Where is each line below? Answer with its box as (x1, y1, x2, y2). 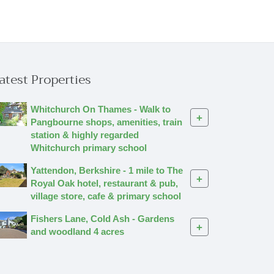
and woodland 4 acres (31, 226, 124, 237)
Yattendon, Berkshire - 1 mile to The (31, 165, 183, 176)
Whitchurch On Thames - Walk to (31, 104, 171, 115)
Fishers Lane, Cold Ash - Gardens (31, 213, 174, 224)
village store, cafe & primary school (31, 191, 181, 202)
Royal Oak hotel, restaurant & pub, (31, 178, 178, 189)
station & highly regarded (31, 130, 139, 141)
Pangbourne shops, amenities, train (31, 117, 182, 128)
